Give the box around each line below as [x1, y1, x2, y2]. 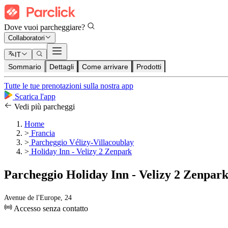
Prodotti [136, 63, 161, 71]
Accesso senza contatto [12, 204, 88, 213]
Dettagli [49, 63, 74, 71]
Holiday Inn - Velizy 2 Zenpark [29, 147, 132, 156]
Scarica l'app [13, 92, 55, 101]
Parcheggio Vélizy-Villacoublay [29, 138, 134, 147]
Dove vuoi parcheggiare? [4, 23, 87, 32]
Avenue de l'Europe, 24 [4, 194, 72, 202]
